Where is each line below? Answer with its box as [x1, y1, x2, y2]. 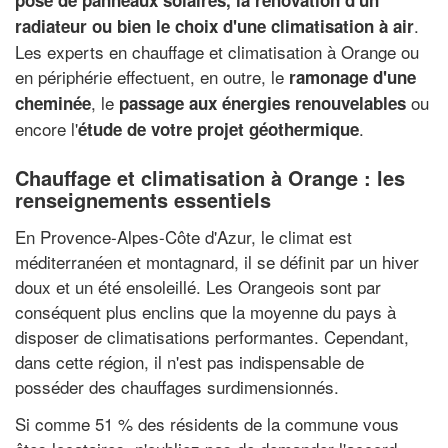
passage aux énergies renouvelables [119, 91, 406, 115]
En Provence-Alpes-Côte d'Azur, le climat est [15, 223, 352, 249]
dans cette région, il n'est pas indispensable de [15, 348, 364, 374]
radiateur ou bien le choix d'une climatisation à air [15, 14, 414, 38]
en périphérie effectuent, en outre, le [15, 64, 289, 89]
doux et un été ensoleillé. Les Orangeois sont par [15, 273, 381, 299]
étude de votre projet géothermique [78, 117, 359, 141]
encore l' [15, 116, 78, 141]
